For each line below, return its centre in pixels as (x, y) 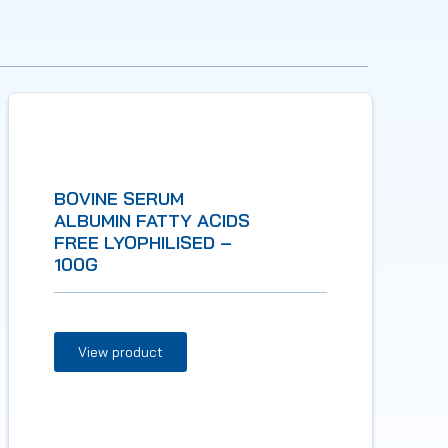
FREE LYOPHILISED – (143, 242)
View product (121, 351)
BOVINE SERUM (119, 198)
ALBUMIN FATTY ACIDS (152, 220)
